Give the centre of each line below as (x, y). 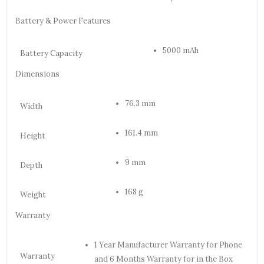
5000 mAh (181, 51)
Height (33, 136)
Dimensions (37, 74)
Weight (33, 195)
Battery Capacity (51, 54)
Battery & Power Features (63, 21)
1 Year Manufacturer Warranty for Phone (168, 245)
